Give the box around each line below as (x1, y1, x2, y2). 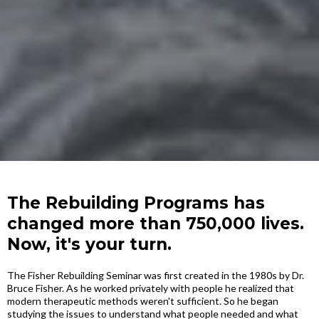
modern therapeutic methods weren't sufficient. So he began (7, 295, 278, 307)
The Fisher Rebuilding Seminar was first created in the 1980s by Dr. (7, 269, 304, 281)
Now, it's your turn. (7, 234, 172, 254)
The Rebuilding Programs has (7, 193, 265, 213)
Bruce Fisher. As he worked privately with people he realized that (7, 282, 294, 294)
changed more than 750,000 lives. (7, 214, 304, 234)
